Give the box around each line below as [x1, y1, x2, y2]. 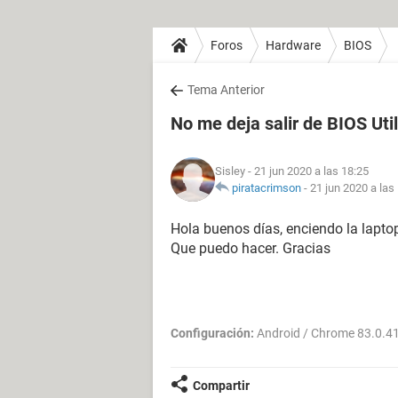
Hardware [266, 37, 321, 52]
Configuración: [171, 326, 254, 340]
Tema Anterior [187, 83, 265, 97]
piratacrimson [232, 181, 301, 195]
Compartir [193, 378, 250, 393]
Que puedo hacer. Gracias [171, 240, 330, 257]
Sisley [215, 164, 245, 178]
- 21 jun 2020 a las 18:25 [245, 164, 369, 178]
